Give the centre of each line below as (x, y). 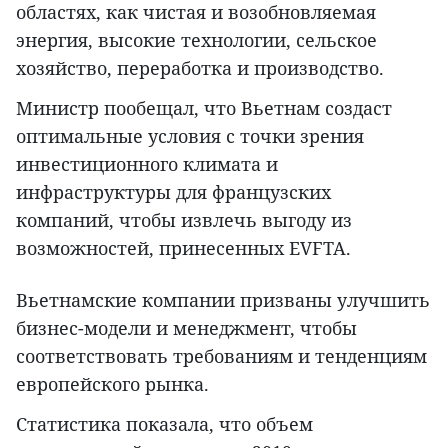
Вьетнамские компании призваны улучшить (223, 299)
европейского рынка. (112, 383)
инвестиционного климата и (147, 163)
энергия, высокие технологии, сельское (196, 39)
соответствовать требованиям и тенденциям (221, 355)
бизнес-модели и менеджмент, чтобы (186, 327)
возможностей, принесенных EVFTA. (183, 247)
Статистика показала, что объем (164, 423)
